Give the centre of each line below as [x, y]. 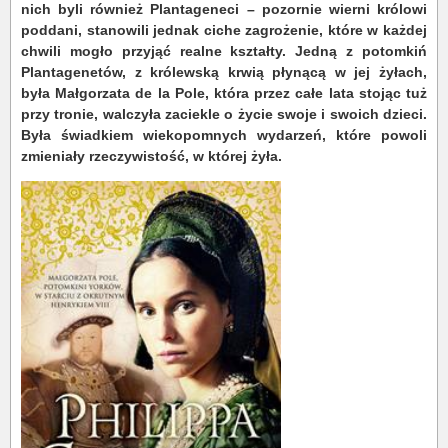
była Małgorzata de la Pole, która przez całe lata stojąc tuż [224, 93]
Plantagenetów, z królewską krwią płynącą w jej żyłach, [224, 72]
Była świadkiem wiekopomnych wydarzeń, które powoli [224, 135]
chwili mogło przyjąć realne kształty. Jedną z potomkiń [224, 51]
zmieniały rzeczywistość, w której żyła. [151, 156]
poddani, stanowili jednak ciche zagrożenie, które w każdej [224, 30]
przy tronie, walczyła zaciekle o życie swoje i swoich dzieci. [224, 114]
